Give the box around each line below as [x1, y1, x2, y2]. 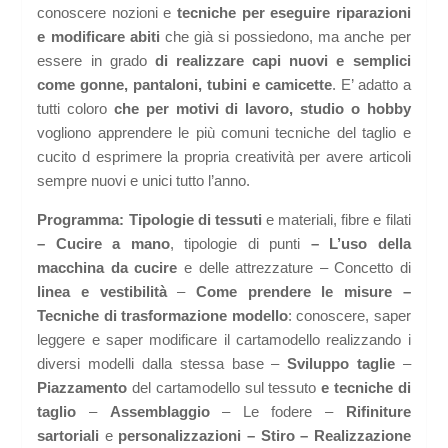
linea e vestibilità [37, 283, 167, 301]
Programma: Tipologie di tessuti [37, 211, 266, 229]
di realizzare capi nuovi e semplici [154, 52, 411, 70]
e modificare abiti [37, 28, 160, 46]
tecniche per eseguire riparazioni [177, 4, 411, 22]
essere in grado [37, 52, 155, 70]
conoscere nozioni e [37, 4, 177, 22]
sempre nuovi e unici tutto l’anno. [37, 172, 251, 190]
